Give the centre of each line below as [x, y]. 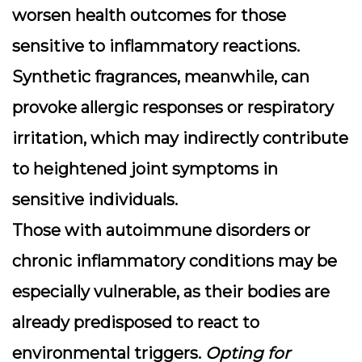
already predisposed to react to [136, 322]
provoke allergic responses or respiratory [173, 107]
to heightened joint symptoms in [145, 169]
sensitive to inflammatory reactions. [156, 46]
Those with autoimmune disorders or [161, 230]
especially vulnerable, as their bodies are [171, 292]
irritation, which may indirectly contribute [180, 138]
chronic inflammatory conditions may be [175, 261]
